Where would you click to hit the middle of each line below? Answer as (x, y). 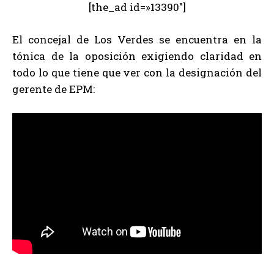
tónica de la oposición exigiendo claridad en (137, 56)
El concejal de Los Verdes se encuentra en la (137, 39)
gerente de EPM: (54, 89)
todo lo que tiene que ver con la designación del (137, 72)
